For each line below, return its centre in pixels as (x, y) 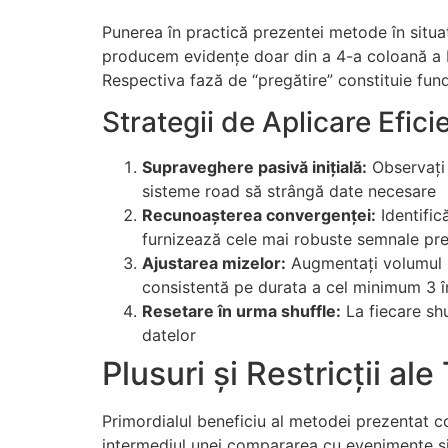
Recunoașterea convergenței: (259, 215)
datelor (169, 335)
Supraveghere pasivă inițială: (254, 167)
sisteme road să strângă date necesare (289, 191)
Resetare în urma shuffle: (241, 311)
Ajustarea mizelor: (214, 263)
